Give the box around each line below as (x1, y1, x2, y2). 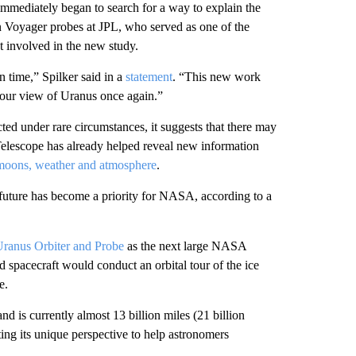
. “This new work (172, 70, 261, 83)
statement (125, 70, 172, 83)
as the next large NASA (123, 239, 246, 253)
